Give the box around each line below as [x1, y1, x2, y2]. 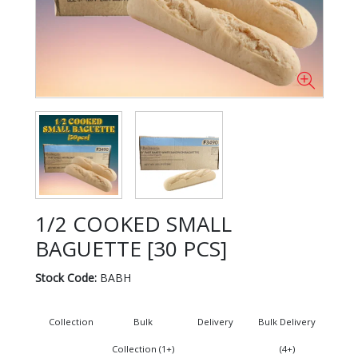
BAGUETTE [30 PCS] [34, 233, 227, 263]
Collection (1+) [111, 342, 174, 355]
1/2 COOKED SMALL [34, 209, 232, 238]
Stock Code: [34, 269, 97, 285]
